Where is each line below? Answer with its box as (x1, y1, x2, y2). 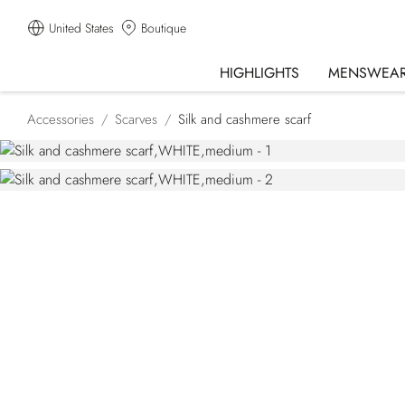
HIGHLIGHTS (219, 61, 299, 83)
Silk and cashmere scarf (178, 109, 311, 129)
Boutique (141, 19, 186, 37)
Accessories (27, 109, 94, 129)
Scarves (115, 109, 157, 129)
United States (49, 19, 114, 37)
